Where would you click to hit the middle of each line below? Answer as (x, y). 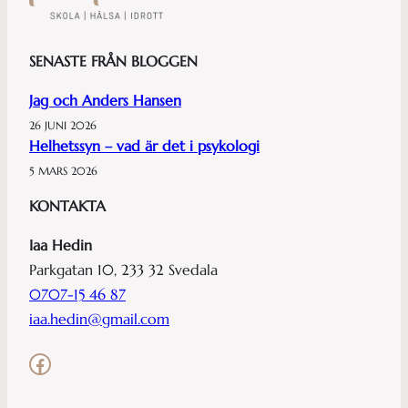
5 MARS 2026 (63, 171)
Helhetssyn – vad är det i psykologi (144, 146)
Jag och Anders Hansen (105, 100)
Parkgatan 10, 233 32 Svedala (123, 270)
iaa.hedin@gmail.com (99, 319)
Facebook (34, 363)
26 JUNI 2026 (63, 125)
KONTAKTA (67, 206)
